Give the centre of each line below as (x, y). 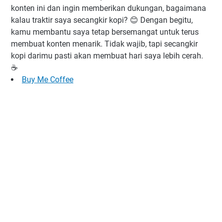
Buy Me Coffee (48, 79)
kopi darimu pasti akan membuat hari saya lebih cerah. (107, 55)
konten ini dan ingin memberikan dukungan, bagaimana (109, 8)
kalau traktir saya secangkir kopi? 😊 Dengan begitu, (102, 20)
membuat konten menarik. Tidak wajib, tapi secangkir (104, 44)
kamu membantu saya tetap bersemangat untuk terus (105, 32)
